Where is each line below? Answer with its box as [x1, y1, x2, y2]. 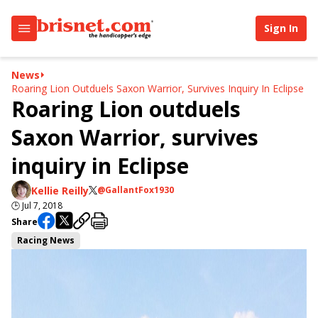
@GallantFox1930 [97, 184, 174, 196]
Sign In [264, 21, 298, 35]
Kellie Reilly [31, 183, 89, 197]
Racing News [17, 234, 75, 246]
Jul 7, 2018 [22, 199, 62, 212]
